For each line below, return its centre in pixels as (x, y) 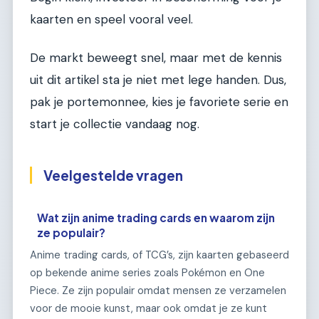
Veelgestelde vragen (113, 175)
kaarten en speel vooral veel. (111, 20)
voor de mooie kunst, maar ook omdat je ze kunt (148, 308)
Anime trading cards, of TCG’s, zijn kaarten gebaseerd (159, 255)
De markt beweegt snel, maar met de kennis (156, 57)
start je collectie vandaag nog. (115, 124)
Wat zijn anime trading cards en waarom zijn (156, 218)
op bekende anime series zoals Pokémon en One (147, 273)
